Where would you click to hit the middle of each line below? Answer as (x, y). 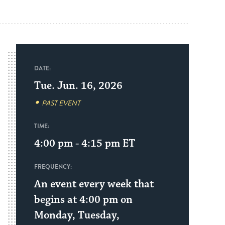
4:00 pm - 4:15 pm (77, 143)
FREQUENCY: (53, 166)
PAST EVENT (61, 103)
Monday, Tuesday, (77, 215)
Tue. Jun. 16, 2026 (78, 86)
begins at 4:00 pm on (83, 200)
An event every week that (94, 184)
